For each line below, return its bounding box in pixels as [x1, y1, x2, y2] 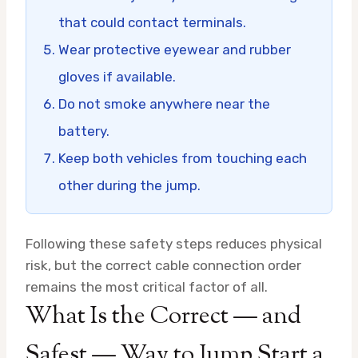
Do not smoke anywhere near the [58, 95, 270, 112]
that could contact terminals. [58, 14, 246, 30]
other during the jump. [58, 177, 201, 193]
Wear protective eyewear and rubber [58, 41, 291, 58]
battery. [58, 122, 109, 139]
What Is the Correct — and [26, 299, 301, 334]
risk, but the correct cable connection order [26, 257, 301, 273]
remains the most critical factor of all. [26, 278, 268, 295]
